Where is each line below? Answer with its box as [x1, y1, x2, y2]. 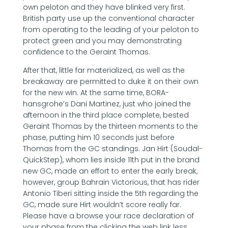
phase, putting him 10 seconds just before [22, 132, 175, 142]
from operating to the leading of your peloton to [22, 24, 199, 35]
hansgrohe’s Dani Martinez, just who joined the [22, 99, 191, 109]
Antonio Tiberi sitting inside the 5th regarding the [22, 188, 198, 198]
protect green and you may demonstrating [22, 36, 182, 46]
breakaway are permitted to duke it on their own [22, 76, 198, 87]
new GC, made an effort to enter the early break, [22, 166, 197, 176]
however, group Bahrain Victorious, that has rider [22, 177, 199, 187]
